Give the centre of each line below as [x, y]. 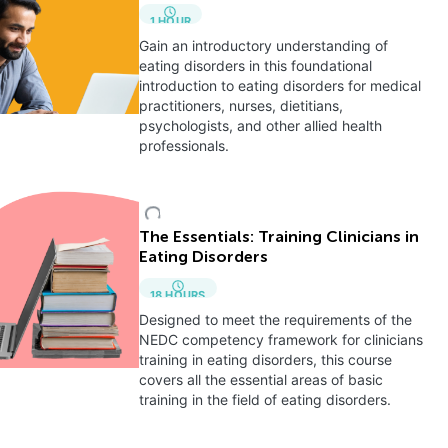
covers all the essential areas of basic [260, 379]
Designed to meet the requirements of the [275, 319]
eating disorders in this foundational [255, 65]
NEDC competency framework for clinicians [280, 339]
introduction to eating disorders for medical [279, 85]
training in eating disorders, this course [265, 359]
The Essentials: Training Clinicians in [278, 238]
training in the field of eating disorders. [264, 399]
